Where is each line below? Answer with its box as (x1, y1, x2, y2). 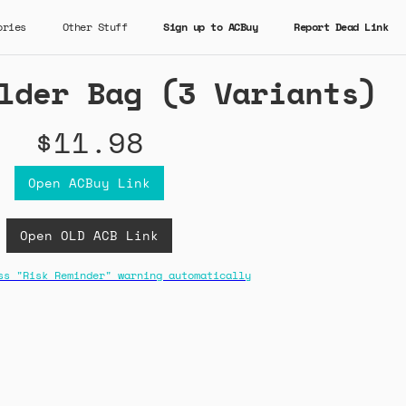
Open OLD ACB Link (20, 226, 159, 245)
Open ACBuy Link (28, 173, 150, 192)
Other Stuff (62, 19, 127, 34)
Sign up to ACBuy (163, 19, 257, 34)
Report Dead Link (294, 19, 388, 34)
